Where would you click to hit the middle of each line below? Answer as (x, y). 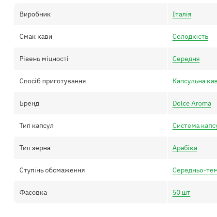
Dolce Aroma (192, 103)
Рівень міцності (44, 58)
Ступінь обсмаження (52, 170)
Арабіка (185, 147)
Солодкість (191, 36)
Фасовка (33, 192)
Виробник (35, 14)
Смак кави (36, 36)
